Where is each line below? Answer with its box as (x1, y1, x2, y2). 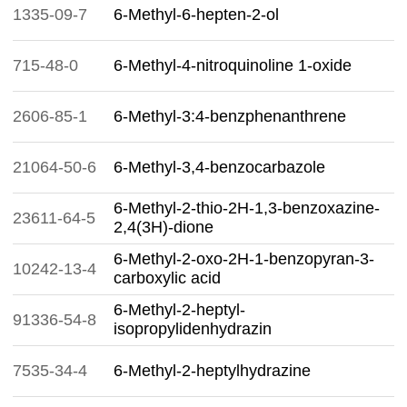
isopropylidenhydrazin (114, 320, 272, 338)
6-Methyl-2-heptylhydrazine (114, 362, 311, 380)
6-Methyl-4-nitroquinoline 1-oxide (114, 56, 352, 74)
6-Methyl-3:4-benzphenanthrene (114, 107, 346, 125)
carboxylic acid (114, 269, 221, 287)
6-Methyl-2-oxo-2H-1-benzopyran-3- (114, 250, 374, 268)
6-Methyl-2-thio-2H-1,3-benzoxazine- (114, 199, 380, 217)
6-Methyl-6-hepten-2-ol (114, 5, 279, 24)
